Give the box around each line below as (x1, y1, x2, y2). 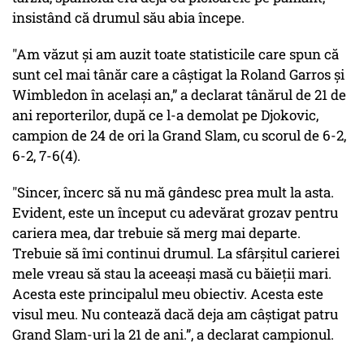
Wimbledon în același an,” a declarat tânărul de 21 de (12, 85, 346, 105)
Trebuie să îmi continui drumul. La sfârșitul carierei (12, 244, 340, 263)
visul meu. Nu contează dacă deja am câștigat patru (12, 305, 338, 324)
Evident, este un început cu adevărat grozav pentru (12, 203, 338, 223)
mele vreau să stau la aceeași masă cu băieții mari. (12, 264, 331, 284)
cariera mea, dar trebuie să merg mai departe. (12, 223, 301, 243)
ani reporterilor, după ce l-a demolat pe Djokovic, (12, 106, 318, 125)
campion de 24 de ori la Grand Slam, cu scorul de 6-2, (12, 126, 346, 145)
